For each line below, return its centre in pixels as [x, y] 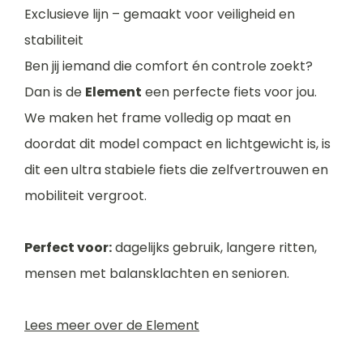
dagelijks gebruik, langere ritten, [214, 248]
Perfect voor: [68, 248]
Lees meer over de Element [112, 325]
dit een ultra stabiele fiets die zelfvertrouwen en [176, 170]
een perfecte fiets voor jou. [229, 92]
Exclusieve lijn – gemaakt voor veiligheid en [160, 14]
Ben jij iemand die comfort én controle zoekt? [169, 66]
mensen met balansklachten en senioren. [157, 273]
